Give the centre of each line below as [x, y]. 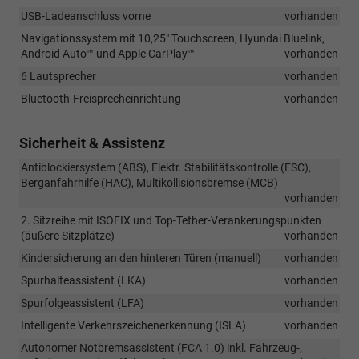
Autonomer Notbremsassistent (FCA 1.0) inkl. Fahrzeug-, [161, 347]
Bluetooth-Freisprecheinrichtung [101, 98]
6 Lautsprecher [58, 76]
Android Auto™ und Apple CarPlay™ [108, 53]
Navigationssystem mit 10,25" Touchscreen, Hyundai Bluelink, [173, 38]
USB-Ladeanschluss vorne [86, 16]
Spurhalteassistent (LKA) [83, 280]
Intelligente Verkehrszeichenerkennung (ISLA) [133, 325]
